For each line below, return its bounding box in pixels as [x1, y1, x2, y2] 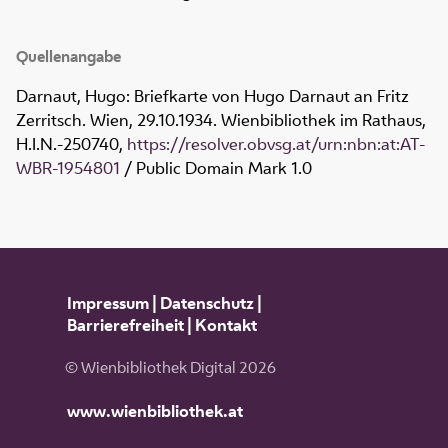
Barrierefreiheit [66, 313, 184, 336]
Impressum [66, 291, 149, 314]
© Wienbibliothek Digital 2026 [64, 357, 276, 379]
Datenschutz [159, 291, 254, 314]
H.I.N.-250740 [16, 132, 119, 155]
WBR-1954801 [16, 156, 120, 179]
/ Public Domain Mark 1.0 [120, 156, 312, 179]
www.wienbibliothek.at [66, 399, 243, 422]
